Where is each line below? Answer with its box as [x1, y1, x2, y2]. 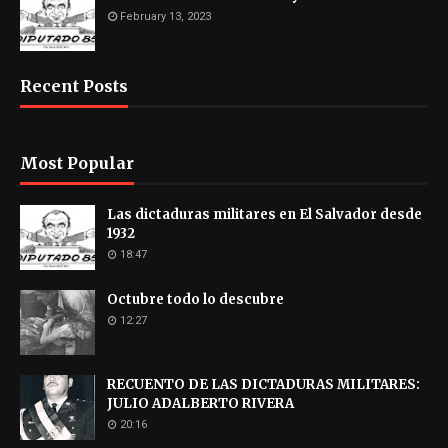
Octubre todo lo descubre [107, 290, 284, 308]
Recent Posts [20, 75, 128, 96]
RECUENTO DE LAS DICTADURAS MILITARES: [107, 375, 420, 393]
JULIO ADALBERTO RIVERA [107, 394, 294, 412]
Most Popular [20, 152, 134, 173]
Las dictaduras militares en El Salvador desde [107, 205, 422, 223]
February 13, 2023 [120, 9, 211, 23]
